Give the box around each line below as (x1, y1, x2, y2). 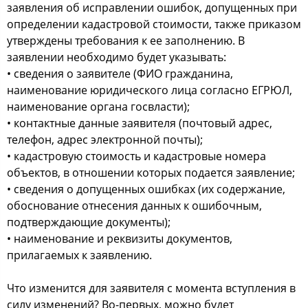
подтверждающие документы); (7, 214, 170, 230)
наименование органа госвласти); (7, 99, 190, 114)
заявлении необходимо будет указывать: (7, 49, 226, 65)
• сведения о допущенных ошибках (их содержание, (7, 181, 285, 197)
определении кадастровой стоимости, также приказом (7, 16, 301, 32)
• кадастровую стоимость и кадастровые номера (7, 148, 266, 164)
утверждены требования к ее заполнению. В (7, 33, 245, 48)
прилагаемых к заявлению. (7, 247, 152, 263)
